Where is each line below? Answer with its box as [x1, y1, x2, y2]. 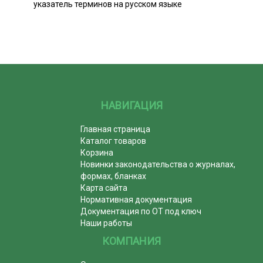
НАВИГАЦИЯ [100, 99, 163, 112]
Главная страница [80, 124, 151, 134]
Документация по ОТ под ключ [80, 207, 202, 217]
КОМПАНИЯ [102, 235, 161, 248]
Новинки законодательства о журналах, [80, 160, 236, 170]
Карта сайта [80, 183, 128, 193]
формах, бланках [80, 171, 147, 181]
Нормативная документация [80, 195, 193, 205]
